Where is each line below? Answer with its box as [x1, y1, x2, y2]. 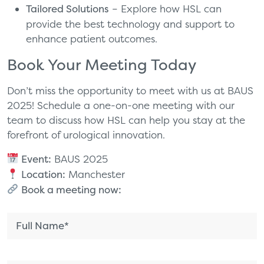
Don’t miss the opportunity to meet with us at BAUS [7, 84, 253, 97]
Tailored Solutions [26, 2, 109, 15]
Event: [21, 152, 52, 166]
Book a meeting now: [21, 183, 122, 196]
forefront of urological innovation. [7, 128, 165, 141]
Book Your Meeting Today [7, 54, 196, 75]
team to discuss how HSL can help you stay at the [7, 113, 245, 126]
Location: [21, 167, 66, 181]
